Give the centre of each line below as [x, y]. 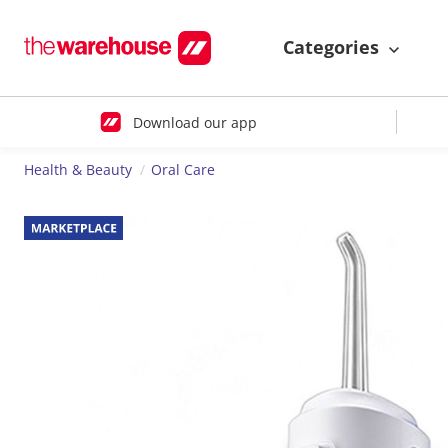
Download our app [194, 122]
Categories [333, 47]
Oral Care [182, 170]
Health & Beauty [78, 170]
